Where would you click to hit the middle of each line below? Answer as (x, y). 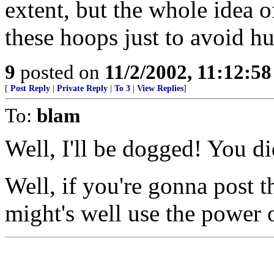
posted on (60, 72)
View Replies (160, 88)
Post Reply (30, 88)
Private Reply (82, 88)
